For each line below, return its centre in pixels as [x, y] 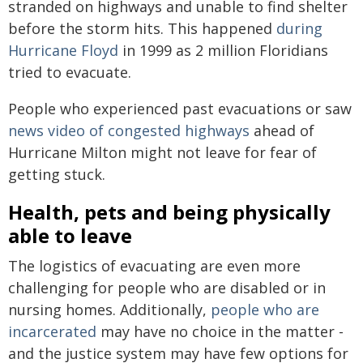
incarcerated [52, 331]
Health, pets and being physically [169, 211]
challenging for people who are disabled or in [167, 287]
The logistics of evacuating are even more [154, 265]
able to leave [70, 235]
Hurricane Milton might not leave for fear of [162, 152]
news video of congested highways [129, 130]
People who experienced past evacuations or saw [180, 108]
